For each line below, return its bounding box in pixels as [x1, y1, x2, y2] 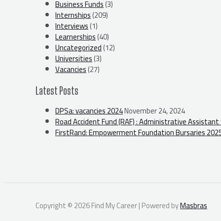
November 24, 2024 [124, 103, 185, 118]
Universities [55, 51, 92, 66]
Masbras [180, 198, 207, 213]
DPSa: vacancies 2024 [55, 103, 123, 118]
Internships [55, 8, 91, 23]
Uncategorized [55, 40, 102, 55]
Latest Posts [36, 84, 78, 97]
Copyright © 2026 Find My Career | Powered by [36, 198, 180, 213]
